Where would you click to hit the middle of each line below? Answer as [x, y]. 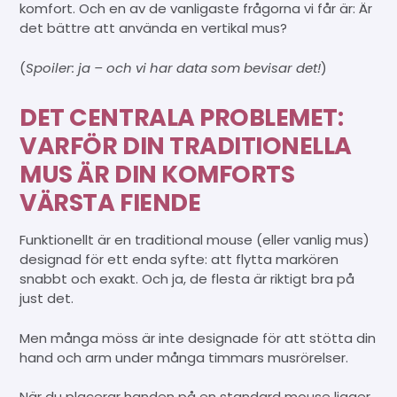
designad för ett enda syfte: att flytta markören [179, 260]
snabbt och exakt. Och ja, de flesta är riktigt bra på [187, 279]
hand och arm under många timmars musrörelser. [184, 357]
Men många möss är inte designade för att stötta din [198, 338]
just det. [47, 299]
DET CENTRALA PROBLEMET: [182, 118]
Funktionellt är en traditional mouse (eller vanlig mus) [195, 240]
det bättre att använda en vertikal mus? [154, 28]
